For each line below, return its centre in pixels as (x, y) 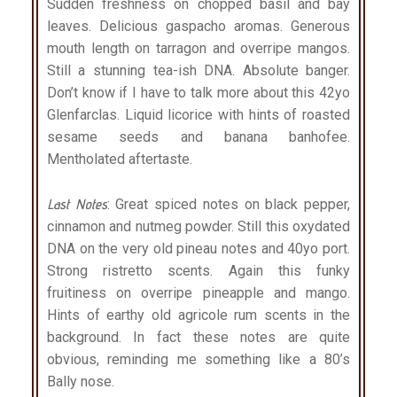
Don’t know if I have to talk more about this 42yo (198, 92)
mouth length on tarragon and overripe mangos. (198, 48)
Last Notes (77, 204)
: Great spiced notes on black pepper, (229, 204)
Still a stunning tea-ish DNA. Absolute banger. (198, 70)
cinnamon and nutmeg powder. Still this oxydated (198, 226)
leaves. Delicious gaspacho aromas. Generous (198, 26)
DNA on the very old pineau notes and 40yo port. (198, 248)
